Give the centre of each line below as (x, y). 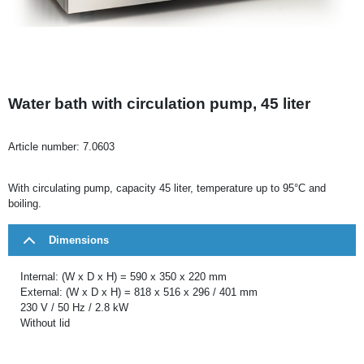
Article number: (45, 146)
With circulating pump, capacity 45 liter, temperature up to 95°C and (167, 188)
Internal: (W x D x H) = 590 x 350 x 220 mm (123, 276)
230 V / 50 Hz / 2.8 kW (74, 307)
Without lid (45, 323)
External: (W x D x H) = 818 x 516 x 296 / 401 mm (139, 292)
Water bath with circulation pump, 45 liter (159, 103)
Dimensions (79, 240)
